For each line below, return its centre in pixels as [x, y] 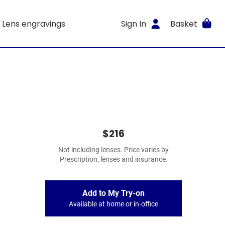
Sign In [134, 24]
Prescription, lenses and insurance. [114, 159]
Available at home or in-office [114, 204]
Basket [184, 24]
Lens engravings [33, 24]
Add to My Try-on [114, 193]
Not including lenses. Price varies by [114, 150]
